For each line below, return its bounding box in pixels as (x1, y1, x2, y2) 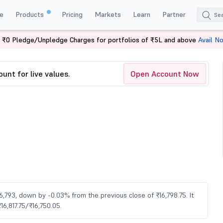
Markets (94, 9, 121, 19)
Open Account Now (130, 69, 199, 79)
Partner (162, 9, 186, 19)
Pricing (61, 9, 83, 19)
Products (15, 9, 46, 19)
